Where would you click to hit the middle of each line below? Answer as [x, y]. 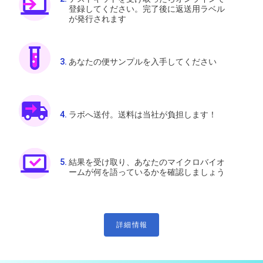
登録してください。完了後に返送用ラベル [146, 9]
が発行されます [97, 19]
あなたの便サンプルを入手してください [142, 62]
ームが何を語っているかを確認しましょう [146, 173]
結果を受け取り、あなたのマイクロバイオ [146, 163]
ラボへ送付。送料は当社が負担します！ [142, 114]
